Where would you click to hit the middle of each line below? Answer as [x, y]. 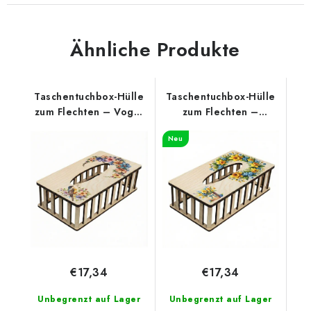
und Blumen [89, 127]
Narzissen [221, 142]
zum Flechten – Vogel [89, 112]
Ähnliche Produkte [155, 50]
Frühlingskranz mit [220, 127]
